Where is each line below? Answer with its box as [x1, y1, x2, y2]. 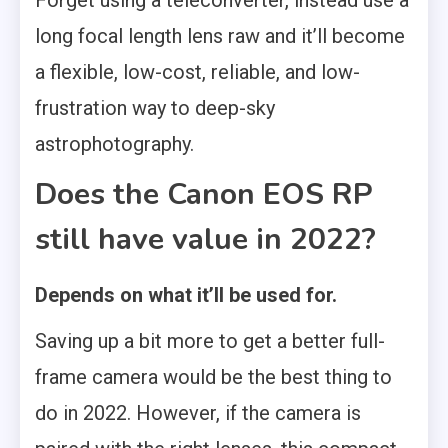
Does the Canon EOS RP [35, 173, 373, 215]
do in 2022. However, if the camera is [35, 400, 361, 425]
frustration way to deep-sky [35, 95, 275, 120]
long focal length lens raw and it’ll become [35, 23, 405, 48]
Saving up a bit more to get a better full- [35, 328, 385, 353]
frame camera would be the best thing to [35, 364, 392, 389]
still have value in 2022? [35, 218, 376, 260]
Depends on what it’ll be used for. [35, 282, 337, 307]
